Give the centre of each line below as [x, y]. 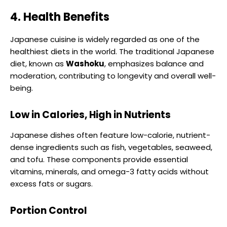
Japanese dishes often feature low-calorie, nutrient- [110, 135]
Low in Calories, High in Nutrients [90, 115]
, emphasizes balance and [154, 64]
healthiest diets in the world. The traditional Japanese [112, 52]
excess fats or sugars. [51, 184]
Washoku [85, 64]
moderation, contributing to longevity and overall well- [113, 76]
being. [22, 88]
